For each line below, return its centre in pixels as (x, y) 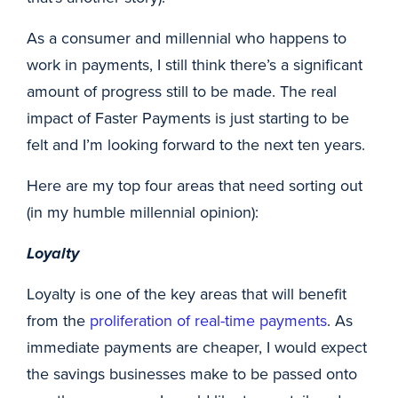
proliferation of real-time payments (208, 320)
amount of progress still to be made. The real (182, 91)
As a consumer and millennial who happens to (187, 38)
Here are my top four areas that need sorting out (195, 185)
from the (58, 320)
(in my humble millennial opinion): (143, 212)
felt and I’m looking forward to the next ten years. (196, 144)
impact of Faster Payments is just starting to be (188, 118)
